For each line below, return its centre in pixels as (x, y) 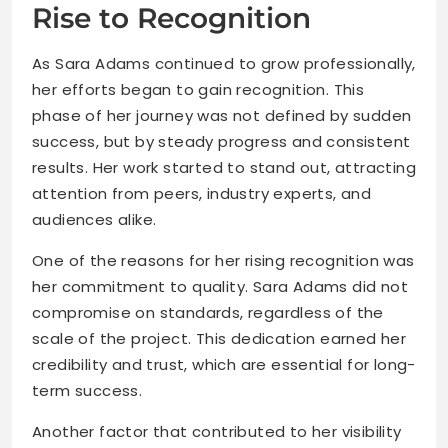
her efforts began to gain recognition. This (198, 90)
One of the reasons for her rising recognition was (223, 261)
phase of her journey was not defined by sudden (222, 116)
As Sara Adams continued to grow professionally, (224, 64)
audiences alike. (94, 220)
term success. (87, 391)
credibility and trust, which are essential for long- (224, 365)
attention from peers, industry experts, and (202, 194)
